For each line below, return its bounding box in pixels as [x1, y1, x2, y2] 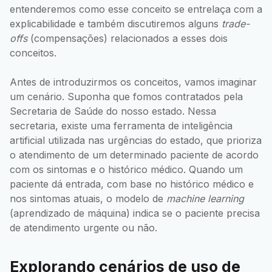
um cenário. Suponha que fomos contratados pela [10, 90, 243, 103]
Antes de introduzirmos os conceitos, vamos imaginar [10, 76, 257, 89]
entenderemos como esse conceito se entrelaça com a [10, 3, 262, 16]
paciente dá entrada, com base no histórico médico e [10, 178, 254, 191]
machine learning [166, 192, 244, 205]
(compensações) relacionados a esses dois [27, 32, 228, 45]
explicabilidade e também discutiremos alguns [10, 18, 222, 30]
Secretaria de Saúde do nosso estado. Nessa [10, 105, 216, 118]
